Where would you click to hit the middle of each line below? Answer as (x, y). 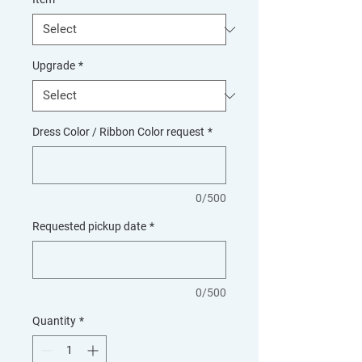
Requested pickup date (89, 226)
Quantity (54, 321)
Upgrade (54, 65)
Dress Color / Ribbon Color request (118, 132)
